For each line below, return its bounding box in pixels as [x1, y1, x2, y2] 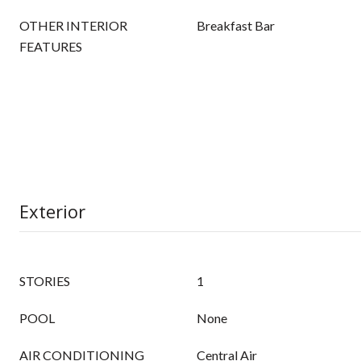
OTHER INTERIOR [19, 18, 127, 33]
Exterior [19, 199, 85, 223]
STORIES [19, 273, 70, 288]
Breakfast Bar [197, 18, 275, 33]
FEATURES [19, 39, 82, 54]
